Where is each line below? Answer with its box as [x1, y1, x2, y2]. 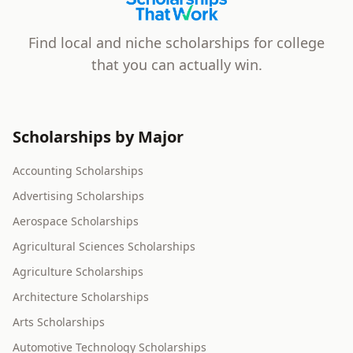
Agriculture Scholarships [13, 264, 143, 280]
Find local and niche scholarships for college [28, 33, 325, 53]
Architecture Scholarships [13, 289, 149, 305]
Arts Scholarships [13, 314, 105, 330]
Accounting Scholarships [13, 163, 143, 179]
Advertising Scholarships [13, 188, 144, 204]
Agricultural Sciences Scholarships [13, 239, 195, 255]
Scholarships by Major [13, 126, 184, 148]
